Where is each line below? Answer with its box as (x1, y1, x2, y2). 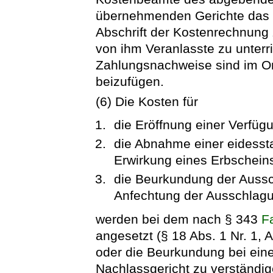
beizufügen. (96, 74, 165, 88)
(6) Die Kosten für (96, 94, 199, 109)
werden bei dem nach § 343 (96, 211, 262, 226)
